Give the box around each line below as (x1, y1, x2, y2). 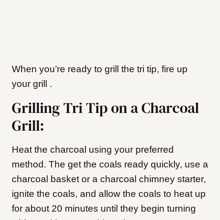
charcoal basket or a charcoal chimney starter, (12, 174, 206, 185)
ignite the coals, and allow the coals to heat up (12, 189, 206, 199)
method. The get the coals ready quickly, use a (12, 159, 208, 170)
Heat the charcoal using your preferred (12, 144, 174, 155)
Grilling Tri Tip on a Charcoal (12, 98, 199, 118)
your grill (12, 79, 47, 89)
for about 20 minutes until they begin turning (12, 203, 196, 214)
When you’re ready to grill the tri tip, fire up (12, 64, 188, 75)
